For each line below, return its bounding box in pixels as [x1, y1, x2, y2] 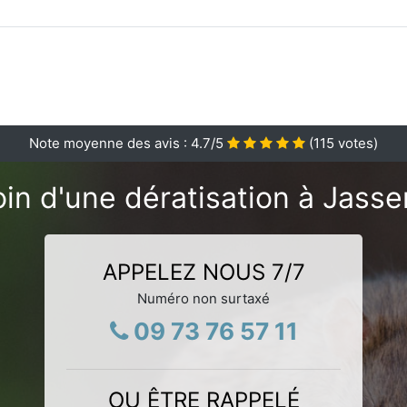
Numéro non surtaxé [137, 289, 270, 307]
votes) [334, 134, 378, 152]
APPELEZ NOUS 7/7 [102, 258, 305, 285]
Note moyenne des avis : [29, 134, 191, 152]
